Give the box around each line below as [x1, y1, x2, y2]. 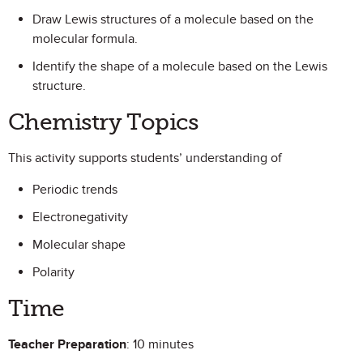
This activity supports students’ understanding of [8, 150, 282, 166]
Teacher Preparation [8, 336, 126, 352]
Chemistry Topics [8, 109, 199, 135]
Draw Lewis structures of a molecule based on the [32, 11, 314, 28]
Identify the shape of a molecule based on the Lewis [32, 58, 327, 75]
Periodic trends [32, 181, 117, 198]
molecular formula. [32, 31, 138, 47]
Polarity [32, 264, 75, 280]
